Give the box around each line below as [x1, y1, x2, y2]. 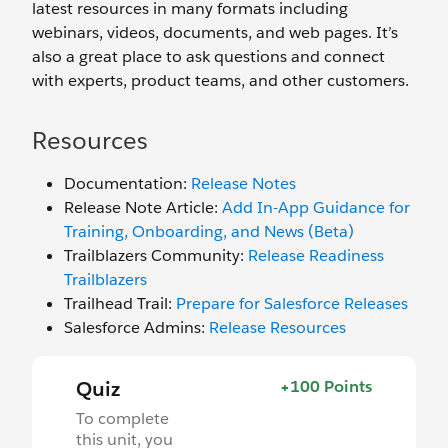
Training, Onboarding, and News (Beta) [64, 220, 354, 242]
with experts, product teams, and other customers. [32, 69, 409, 91]
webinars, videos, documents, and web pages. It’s [32, 21, 398, 43]
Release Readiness [248, 244, 384, 266]
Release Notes [191, 172, 296, 194]
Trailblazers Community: [64, 244, 248, 266]
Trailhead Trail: [64, 292, 176, 314]
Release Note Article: [64, 196, 222, 218]
